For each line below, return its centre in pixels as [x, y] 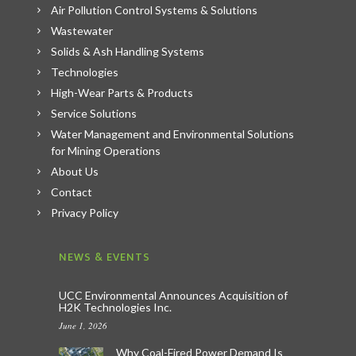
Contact [72, 192]
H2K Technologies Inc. [115, 307]
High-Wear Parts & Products [122, 92]
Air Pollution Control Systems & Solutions [154, 10]
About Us [75, 171]
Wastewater [82, 30]
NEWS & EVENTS [104, 257]
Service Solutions [94, 113]
